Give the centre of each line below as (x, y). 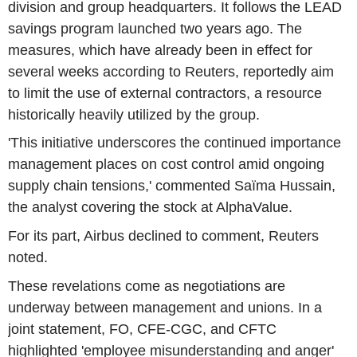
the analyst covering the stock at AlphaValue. (150, 208)
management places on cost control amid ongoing (166, 165)
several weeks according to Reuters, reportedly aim (171, 71)
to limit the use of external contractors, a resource (165, 93)
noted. (28, 257)
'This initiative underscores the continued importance (175, 143)
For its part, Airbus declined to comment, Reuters (163, 236)
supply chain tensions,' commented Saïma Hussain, (172, 186)
